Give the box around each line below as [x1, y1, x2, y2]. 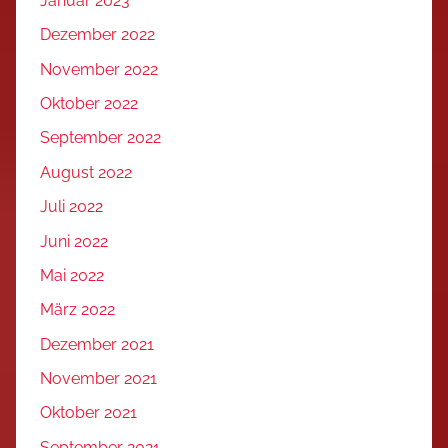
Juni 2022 [40, 231, 108, 251]
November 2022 [40, 59, 158, 79]
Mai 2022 [40, 265, 104, 285]
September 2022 [40, 128, 161, 148]
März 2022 [40, 300, 115, 320]
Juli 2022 [40, 197, 103, 217]
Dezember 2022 [40, 25, 155, 45]
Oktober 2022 [40, 94, 138, 114]
